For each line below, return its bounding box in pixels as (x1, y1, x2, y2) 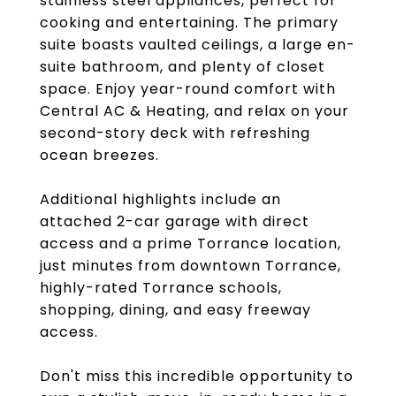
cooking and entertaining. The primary (40, 12, 339, 33)
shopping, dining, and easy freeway (40, 300, 311, 320)
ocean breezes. (40, 145, 159, 165)
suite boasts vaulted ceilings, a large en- (40, 34, 355, 55)
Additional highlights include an (40, 189, 281, 209)
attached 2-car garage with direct (40, 211, 309, 232)
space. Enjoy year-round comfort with (40, 79, 336, 99)
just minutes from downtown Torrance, (40, 255, 341, 276)
